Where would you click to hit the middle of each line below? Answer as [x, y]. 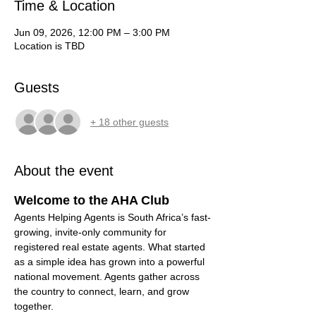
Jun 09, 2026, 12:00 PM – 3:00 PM [92, 32]
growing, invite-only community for [92, 232]
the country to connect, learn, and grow [103, 291]
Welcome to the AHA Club [92, 200]
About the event [64, 171]
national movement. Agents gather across [108, 276]
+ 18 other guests [129, 122]
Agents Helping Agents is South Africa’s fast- [113, 217]
